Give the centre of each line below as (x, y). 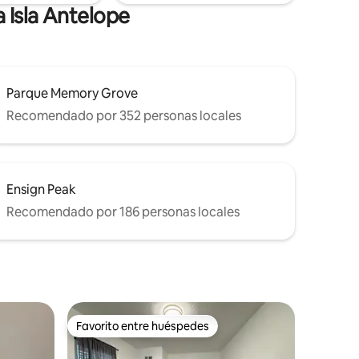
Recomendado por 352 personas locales (124, 115)
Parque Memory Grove (72, 93)
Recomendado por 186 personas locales (123, 212)
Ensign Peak (41, 189)
